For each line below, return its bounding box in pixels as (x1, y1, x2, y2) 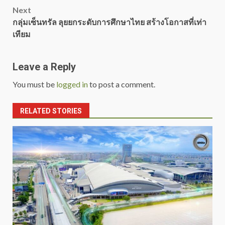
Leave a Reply (13, 61, 76, 73)
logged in (56, 79, 88, 89)
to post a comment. (88, 79, 155, 89)
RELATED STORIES (20, 107, 82, 116)
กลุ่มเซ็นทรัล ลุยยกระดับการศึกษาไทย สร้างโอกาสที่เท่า (13, 17, 206, 27)
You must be (13, 79, 56, 89)
